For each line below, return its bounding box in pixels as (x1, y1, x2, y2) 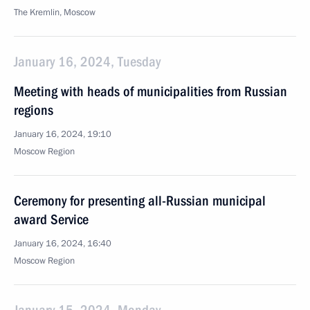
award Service (14, 211, 89, 228)
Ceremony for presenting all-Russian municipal (14, 192, 266, 209)
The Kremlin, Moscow (14, 6, 95, 19)
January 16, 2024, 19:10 (14, 128, 111, 140)
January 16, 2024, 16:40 (14, 237, 111, 250)
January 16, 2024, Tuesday (14, 53, 161, 70)
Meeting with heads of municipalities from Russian (14, 83, 287, 100)
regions (14, 102, 53, 118)
